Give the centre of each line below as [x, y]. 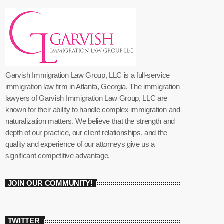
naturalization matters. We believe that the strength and [90, 121]
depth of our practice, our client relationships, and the [86, 132]
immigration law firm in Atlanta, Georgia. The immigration [93, 86]
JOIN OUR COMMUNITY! [50, 183]
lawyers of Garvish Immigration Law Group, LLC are [87, 98]
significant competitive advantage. [58, 155]
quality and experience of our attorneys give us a [80, 144]
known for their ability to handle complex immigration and [93, 109]
